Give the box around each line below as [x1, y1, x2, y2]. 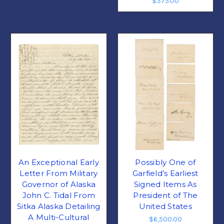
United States [138, 201, 192, 211]
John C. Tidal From [22, 190, 95, 200]
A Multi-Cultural [28, 212, 89, 222]
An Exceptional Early [18, 157, 99, 167]
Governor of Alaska [21, 179, 95, 189]
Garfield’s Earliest [132, 168, 198, 178]
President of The [133, 190, 198, 200]
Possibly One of [135, 157, 196, 167]
